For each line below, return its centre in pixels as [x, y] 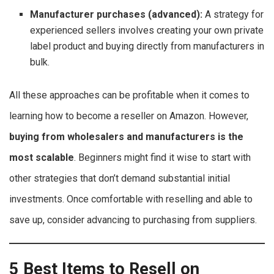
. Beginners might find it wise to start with [162, 158]
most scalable [42, 158]
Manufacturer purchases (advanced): [117, 15]
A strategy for [233, 15]
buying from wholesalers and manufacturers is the [126, 137]
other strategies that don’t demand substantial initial [120, 179]
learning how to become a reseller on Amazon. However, [129, 116]
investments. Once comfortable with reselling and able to [131, 199]
